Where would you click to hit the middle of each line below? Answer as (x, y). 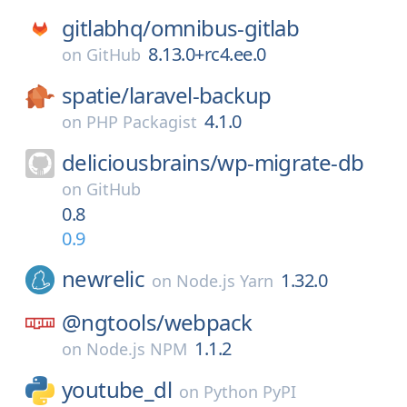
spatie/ (95, 95)
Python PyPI (250, 392)
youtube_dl (117, 389)
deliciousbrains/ (140, 162)
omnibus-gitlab (225, 28)
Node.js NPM (137, 349)
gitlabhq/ (106, 28)
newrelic (104, 278)
